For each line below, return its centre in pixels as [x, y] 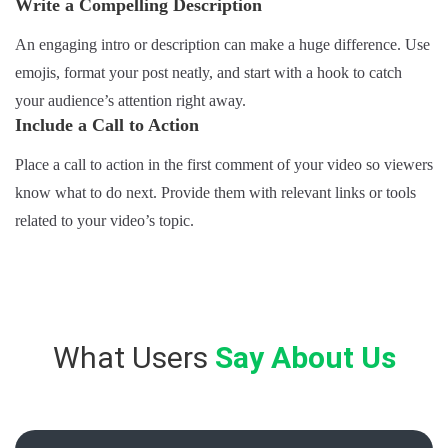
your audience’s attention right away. [130, 100]
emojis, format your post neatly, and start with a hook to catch [208, 72]
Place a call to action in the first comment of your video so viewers [224, 164]
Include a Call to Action [107, 124]
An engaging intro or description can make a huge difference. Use [222, 44]
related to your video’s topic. [104, 220]
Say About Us [305, 357]
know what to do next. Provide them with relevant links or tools [215, 192]
